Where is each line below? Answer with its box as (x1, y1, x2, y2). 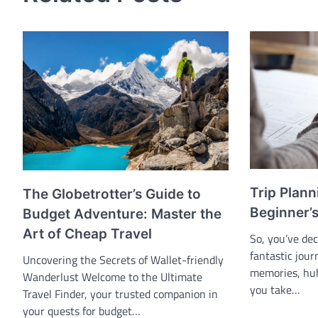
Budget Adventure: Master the (23, 206, 221, 223)
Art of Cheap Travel (23, 226, 152, 243)
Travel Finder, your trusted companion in (23, 285, 218, 303)
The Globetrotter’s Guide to (23, 186, 201, 203)
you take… (250, 280, 300, 298)
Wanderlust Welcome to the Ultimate (23, 268, 202, 286)
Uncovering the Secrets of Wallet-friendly (23, 251, 224, 269)
